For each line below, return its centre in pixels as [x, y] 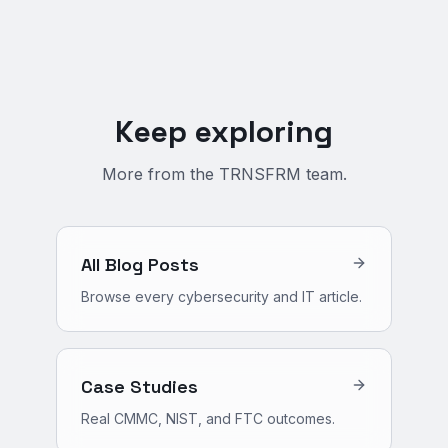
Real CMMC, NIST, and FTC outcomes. [208, 418]
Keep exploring [224, 131]
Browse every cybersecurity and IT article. [221, 296]
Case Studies [139, 386]
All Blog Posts [140, 264]
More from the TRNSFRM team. [224, 174]
